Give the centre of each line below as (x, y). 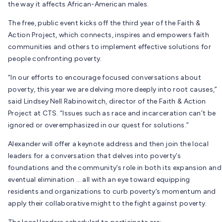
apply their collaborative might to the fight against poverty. (108, 203)
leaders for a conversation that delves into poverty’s (94, 156)
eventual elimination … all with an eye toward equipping (99, 179)
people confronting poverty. (55, 58)
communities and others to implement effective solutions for (110, 47)
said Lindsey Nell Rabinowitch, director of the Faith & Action (107, 101)
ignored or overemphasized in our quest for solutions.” (99, 125)
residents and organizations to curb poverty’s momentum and (112, 191)
